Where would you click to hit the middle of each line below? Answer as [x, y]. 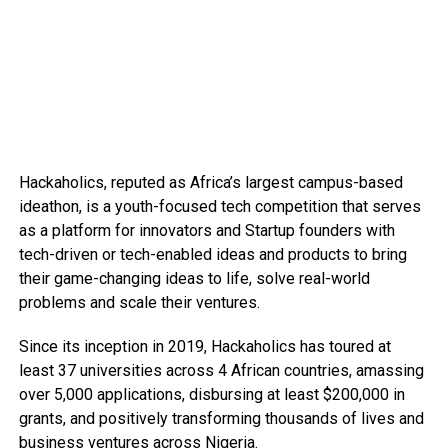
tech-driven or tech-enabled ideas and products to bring [212, 255]
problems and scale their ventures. [139, 303]
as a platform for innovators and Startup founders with [206, 231]
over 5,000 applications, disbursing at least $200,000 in [211, 395]
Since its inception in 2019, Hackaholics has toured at [204, 347]
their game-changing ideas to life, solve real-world [194, 279]
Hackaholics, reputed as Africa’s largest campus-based [210, 183]
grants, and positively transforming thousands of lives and [221, 419]
